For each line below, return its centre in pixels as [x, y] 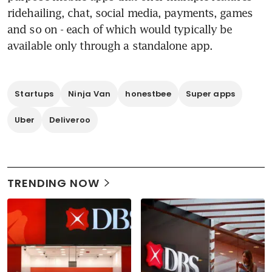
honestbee [148, 93]
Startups [34, 93]
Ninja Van [90, 93]
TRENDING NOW [53, 183]
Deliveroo [70, 120]
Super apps [210, 93]
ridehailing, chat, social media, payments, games [130, 12]
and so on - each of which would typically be [120, 29]
